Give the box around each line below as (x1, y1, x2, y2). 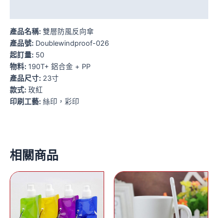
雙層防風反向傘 (41, 27, 94, 36)
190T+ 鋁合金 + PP (26, 62, 91, 72)
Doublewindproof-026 (34, 39, 109, 48)
